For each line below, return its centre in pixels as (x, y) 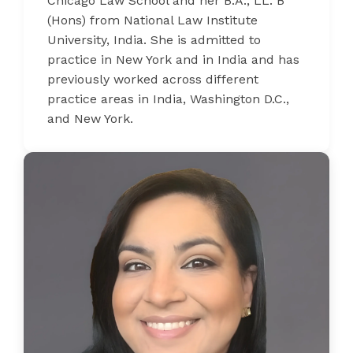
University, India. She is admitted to (154, 39)
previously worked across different (153, 79)
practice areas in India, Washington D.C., (168, 98)
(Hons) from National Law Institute (152, 20)
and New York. (90, 118)
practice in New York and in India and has (173, 59)
